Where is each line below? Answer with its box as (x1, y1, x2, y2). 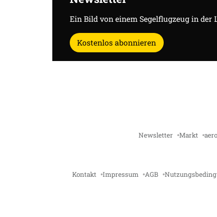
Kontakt (72, 170, 96, 179)
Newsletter (138, 131, 173, 140)
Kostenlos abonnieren (77, 37, 156, 47)
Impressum (103, 170, 139, 179)
